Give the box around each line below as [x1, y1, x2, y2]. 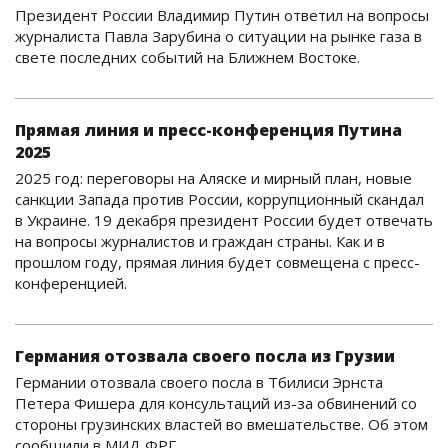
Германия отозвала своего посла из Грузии [15, 345, 395, 368]
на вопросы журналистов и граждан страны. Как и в [15, 231, 385, 252]
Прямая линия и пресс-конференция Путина [15, 119, 402, 142]
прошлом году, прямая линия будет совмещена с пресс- [15, 252, 420, 273]
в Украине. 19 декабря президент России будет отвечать [15, 210, 433, 231]
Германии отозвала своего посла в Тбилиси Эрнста [15, 372, 383, 393]
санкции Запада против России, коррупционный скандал [15, 189, 424, 210]
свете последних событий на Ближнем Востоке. [15, 47, 360, 68]
